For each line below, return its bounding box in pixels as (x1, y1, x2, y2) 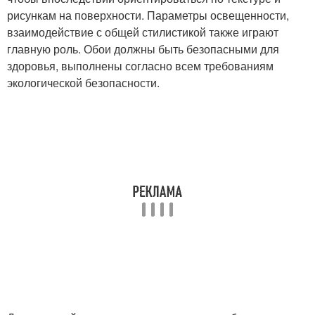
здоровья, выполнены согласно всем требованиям (7, 57, 274, 74)
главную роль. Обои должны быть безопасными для (7, 40, 279, 57)
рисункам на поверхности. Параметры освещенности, (7, 6, 289, 23)
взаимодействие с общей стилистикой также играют (7, 23, 278, 40)
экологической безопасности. (7, 74, 160, 91)
